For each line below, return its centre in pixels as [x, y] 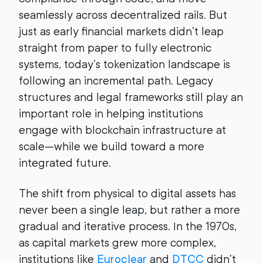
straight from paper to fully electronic [115, 48]
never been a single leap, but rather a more [129, 210]
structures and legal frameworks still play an [131, 97]
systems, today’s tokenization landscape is [124, 64]
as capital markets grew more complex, [117, 243]
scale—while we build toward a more [112, 146]
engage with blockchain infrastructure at [122, 130]
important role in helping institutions [111, 114]
